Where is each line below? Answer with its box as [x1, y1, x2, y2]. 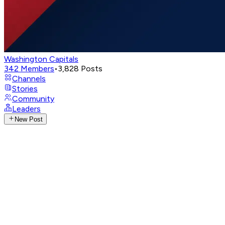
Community [12, 94, 54, 103]
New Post [15, 116, 43, 124]
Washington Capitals [4, 54, 78, 64]
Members [21, 64, 54, 73]
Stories [12, 84, 38, 93]
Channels [12, 74, 46, 83]
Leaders [12, 104, 41, 114]
